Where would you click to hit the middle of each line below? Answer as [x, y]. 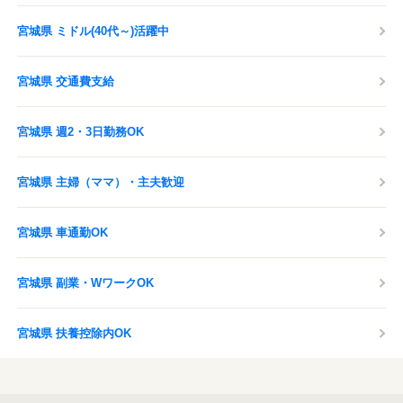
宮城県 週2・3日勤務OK [81, 132]
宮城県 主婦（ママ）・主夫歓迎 [101, 182]
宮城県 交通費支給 [66, 81]
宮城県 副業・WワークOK [85, 283]
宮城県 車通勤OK [63, 233]
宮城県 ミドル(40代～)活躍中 [93, 31]
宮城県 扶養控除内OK [74, 333]
